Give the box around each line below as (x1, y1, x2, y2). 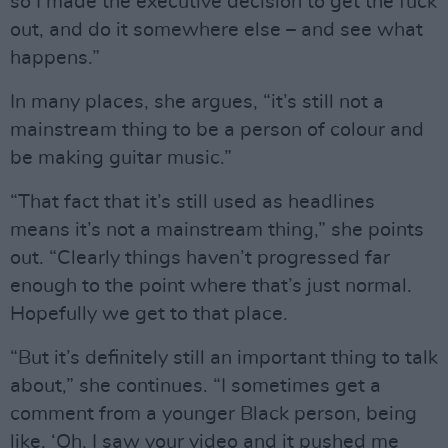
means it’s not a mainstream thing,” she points (10, 220, 424, 241)
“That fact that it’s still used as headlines (10, 192, 375, 213)
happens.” (10, 48, 100, 69)
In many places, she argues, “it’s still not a (10, 92, 384, 113)
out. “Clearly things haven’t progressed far (10, 248, 390, 269)
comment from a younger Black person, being (10, 404, 417, 425)
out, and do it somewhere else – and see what (10, 20, 423, 41)
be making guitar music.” (10, 148, 232, 169)
